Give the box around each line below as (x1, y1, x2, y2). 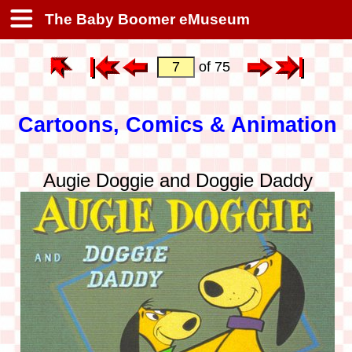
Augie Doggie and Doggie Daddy (42, 169, 313, 191)
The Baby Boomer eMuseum (41, 11, 250, 27)
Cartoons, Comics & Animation (18, 113, 338, 137)
